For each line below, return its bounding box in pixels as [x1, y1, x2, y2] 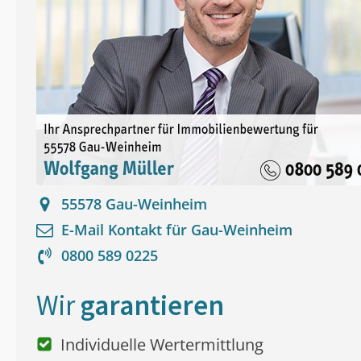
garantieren [81, 288, 224, 324]
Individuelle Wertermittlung [60, 334, 263, 356]
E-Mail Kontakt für [61, 220, 191, 240]
